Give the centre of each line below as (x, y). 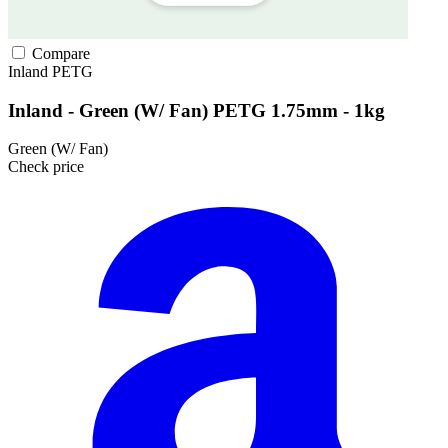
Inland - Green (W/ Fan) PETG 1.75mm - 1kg (196, 110)
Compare (59, 53)
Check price (46, 167)
